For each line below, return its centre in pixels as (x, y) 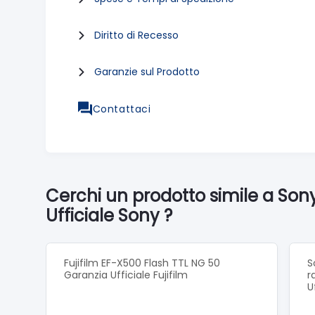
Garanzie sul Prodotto (147, 72)
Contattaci (122, 109)
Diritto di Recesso (136, 36)
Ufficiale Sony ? (109, 215)
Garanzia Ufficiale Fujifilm (126, 275)
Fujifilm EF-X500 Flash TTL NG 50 (142, 263)
